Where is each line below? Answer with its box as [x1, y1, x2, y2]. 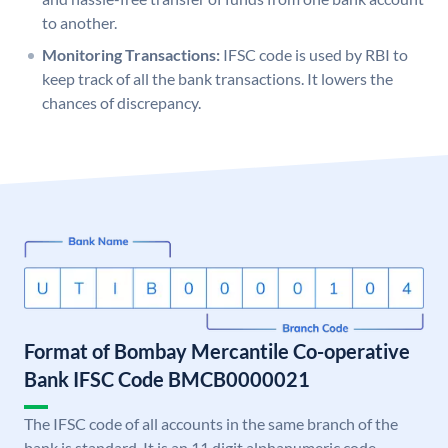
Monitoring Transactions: [42, 45, 220, 65]
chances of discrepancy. [42, 93, 201, 113]
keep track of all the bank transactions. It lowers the [42, 69, 393, 89]
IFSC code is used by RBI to [223, 45, 408, 65]
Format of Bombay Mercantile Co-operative [24, 339, 410, 364]
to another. [42, 13, 117, 33]
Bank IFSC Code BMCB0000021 [24, 367, 310, 392]
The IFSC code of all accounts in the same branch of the [24, 414, 398, 434]
